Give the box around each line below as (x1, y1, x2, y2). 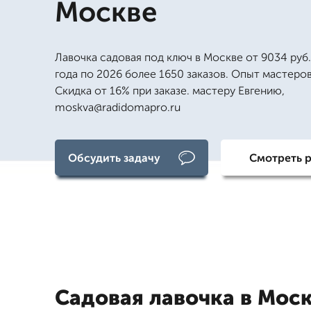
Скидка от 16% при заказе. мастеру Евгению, (55, 84, 285, 97)
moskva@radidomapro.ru (55, 101, 180, 114)
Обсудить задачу (67, 151, 160, 165)
